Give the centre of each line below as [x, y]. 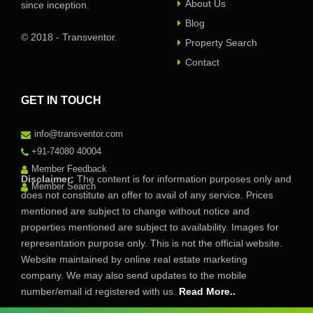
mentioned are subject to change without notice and [135, 211]
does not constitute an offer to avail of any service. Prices [147, 195]
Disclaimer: [48, 179]
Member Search [64, 187]
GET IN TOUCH [61, 101]
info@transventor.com [79, 134]
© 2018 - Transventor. [69, 37]
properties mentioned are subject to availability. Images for [150, 227]
